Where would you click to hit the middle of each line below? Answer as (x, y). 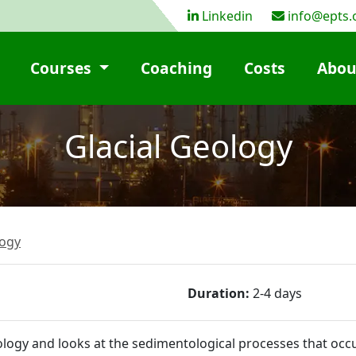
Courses (63, 68)
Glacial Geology (178, 146)
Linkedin (227, 16)
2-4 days (276, 293)
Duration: (219, 293)
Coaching (176, 68)
